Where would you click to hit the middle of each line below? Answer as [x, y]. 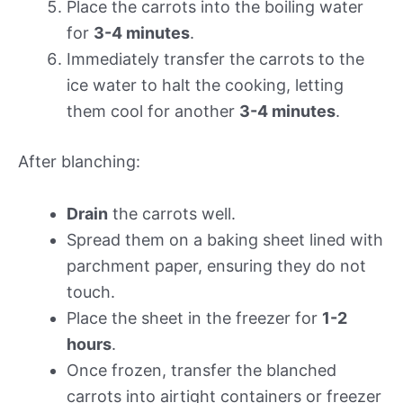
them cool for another [153, 112]
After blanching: [79, 162]
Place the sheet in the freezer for [194, 318]
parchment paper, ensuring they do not [216, 265]
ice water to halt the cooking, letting [205, 85]
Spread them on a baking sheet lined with [225, 239]
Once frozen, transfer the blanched [201, 370]
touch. [91, 291]
